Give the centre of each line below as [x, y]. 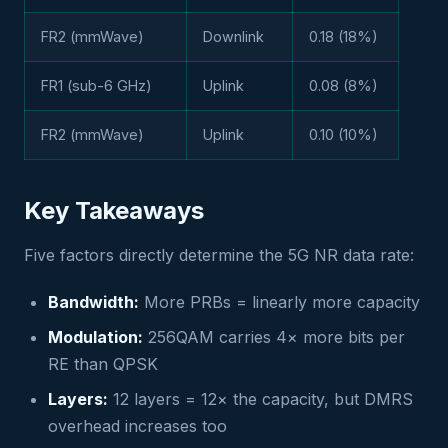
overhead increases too [137, 426]
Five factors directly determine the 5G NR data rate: [219, 255]
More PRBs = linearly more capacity [279, 302]
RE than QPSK [103, 364]
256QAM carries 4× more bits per [274, 337]
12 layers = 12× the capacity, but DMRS [260, 399]
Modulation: [95, 337]
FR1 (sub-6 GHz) [96, 86]
